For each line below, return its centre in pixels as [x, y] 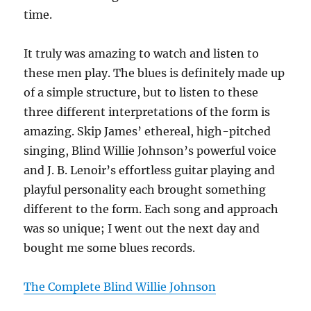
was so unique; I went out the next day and [142, 228]
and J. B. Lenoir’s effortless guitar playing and [150, 170]
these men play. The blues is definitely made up [154, 73]
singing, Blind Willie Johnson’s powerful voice [150, 151]
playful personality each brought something [145, 190]
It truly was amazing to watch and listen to [142, 53]
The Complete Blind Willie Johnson [120, 287]
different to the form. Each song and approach [151, 209]
